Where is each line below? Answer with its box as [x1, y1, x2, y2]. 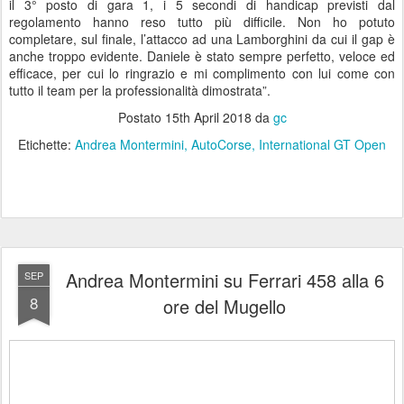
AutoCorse [191, 135, 252, 154]
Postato [117, 108, 165, 127]
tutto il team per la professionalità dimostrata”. [9, 81, 271, 100]
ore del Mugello [163, 293, 286, 320]
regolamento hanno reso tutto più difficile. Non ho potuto [9, 13, 395, 32]
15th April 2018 [164, 108, 252, 127]
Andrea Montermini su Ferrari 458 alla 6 [65, 267, 384, 294]
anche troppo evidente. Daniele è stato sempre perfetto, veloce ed [9, 47, 395, 66]
